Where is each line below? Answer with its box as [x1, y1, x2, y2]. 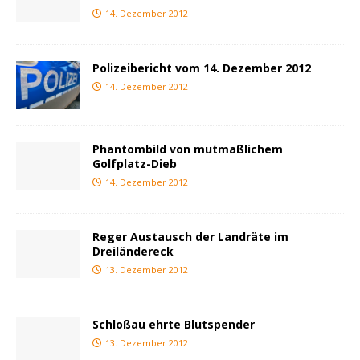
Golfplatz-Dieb [92, 155, 177, 171]
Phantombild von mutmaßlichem [92, 141, 283, 157]
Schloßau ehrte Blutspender [92, 316, 255, 332]
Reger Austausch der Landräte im [92, 228, 288, 244]
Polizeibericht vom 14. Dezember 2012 [92, 59, 311, 76]
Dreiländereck [92, 243, 174, 259]
